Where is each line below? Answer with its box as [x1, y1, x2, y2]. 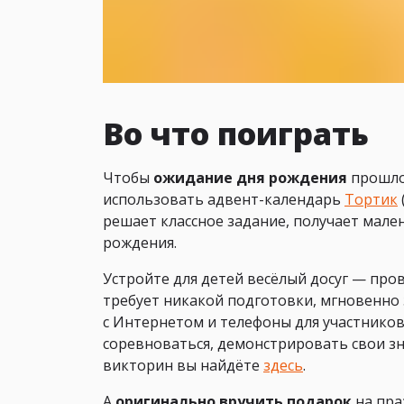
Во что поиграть [103, 111, 369, 154]
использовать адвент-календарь [103, 188, 344, 209]
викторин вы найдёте [103, 354, 263, 375]
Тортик [344, 188, 398, 209]
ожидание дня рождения [153, 167, 347, 188]
